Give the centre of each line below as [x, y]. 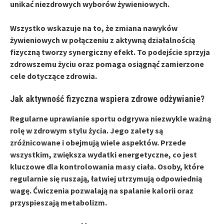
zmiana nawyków [146, 28]
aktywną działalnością [155, 40]
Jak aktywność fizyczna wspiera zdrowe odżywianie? [107, 98]
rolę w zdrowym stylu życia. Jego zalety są [86, 130]
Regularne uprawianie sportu [63, 118]
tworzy [54, 52]
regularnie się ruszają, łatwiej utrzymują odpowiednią [106, 178]
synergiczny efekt [101, 52]
